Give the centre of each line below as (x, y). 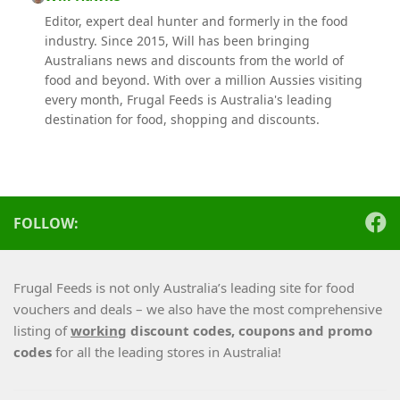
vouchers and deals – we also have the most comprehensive (198, 308)
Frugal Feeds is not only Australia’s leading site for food (184, 287)
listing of (42, 330)
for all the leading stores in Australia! (168, 351)
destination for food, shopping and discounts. (182, 119)
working (99, 330)
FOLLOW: (46, 223)
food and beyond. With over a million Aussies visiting (203, 79)
